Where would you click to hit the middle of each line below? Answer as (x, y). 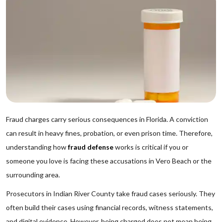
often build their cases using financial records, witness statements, (110, 207)
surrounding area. (33, 175)
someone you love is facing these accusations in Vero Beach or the (109, 161)
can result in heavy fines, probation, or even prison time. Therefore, (109, 133)
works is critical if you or (151, 147)
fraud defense (91, 147)
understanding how (37, 147)
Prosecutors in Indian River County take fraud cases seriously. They (111, 194)
